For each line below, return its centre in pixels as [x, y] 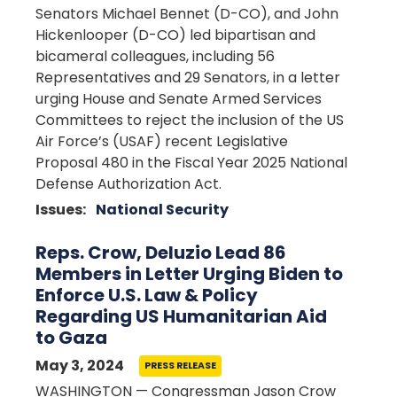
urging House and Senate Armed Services [179, 99]
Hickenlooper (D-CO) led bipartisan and [175, 35]
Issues [59, 210]
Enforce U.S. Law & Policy [147, 295]
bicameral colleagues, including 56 [155, 56]
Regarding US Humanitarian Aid [181, 316]
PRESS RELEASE [180, 366]
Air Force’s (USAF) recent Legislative [162, 141]
